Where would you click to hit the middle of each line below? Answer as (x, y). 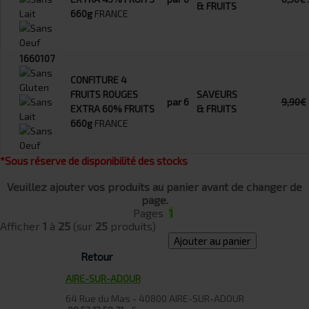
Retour (97, 257)
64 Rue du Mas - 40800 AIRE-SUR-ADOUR (154, 298)
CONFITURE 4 (99, 80)
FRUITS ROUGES (104, 94)
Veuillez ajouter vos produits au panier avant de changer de (154, 187)
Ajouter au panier (212, 241)
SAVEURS (217, 94)
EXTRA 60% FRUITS (112, 109)
